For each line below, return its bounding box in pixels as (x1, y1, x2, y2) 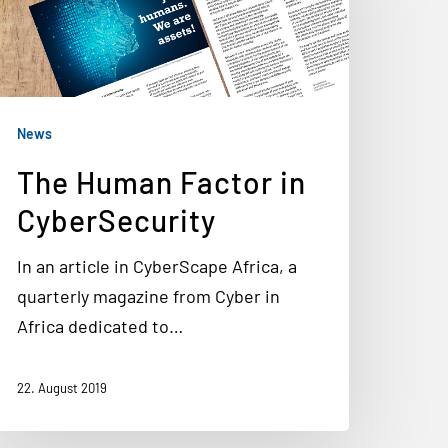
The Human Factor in (17, 164, 306, 200)
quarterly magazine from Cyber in (17, 285, 280, 307)
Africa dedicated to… (17, 315, 183, 337)
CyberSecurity (17, 202, 216, 238)
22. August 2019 (17, 380, 107, 397)
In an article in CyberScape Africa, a (17, 255, 297, 277)
